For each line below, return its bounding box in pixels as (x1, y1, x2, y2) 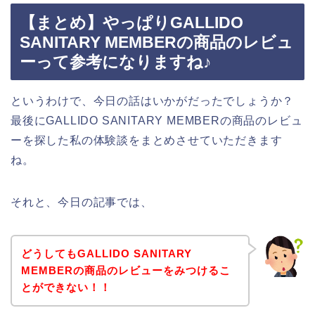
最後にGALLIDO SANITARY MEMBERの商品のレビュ (11, 115, 303, 127)
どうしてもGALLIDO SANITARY (20, 247, 192, 259)
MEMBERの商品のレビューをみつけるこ (20, 264, 231, 276)
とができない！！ (20, 281, 111, 293)
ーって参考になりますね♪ (20, 53, 212, 72)
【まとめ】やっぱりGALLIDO (20, 13, 243, 32)
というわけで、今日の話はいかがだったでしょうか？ (11, 95, 295, 108)
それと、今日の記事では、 (11, 196, 153, 209)
